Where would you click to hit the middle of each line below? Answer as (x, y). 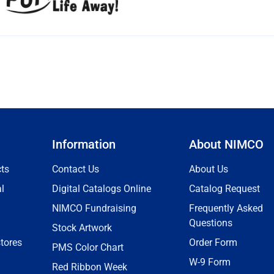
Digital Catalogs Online (102, 189)
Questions (211, 223)
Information (84, 145)
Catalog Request (224, 189)
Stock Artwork (82, 228)
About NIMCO (226, 145)
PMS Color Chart (88, 248)
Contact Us (76, 169)
